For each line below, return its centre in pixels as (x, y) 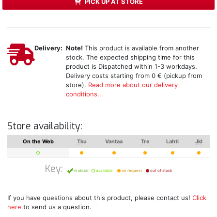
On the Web (38, 141)
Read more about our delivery (133, 85)
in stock (80, 170)
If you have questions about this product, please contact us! (100, 197)
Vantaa (114, 141)
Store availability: (45, 126)
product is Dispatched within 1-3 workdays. (131, 66)
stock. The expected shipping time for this (130, 57)
